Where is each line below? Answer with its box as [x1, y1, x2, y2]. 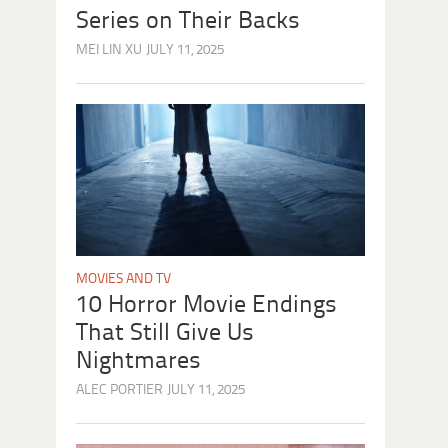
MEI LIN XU [76, 42, 142, 58]
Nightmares [76, 348, 201, 374]
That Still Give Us [76, 320, 254, 346]
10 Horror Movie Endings [76, 292, 337, 318]
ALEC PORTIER [76, 382, 163, 398]
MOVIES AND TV [76, 271, 171, 287]
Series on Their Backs [76, 8, 300, 34]
